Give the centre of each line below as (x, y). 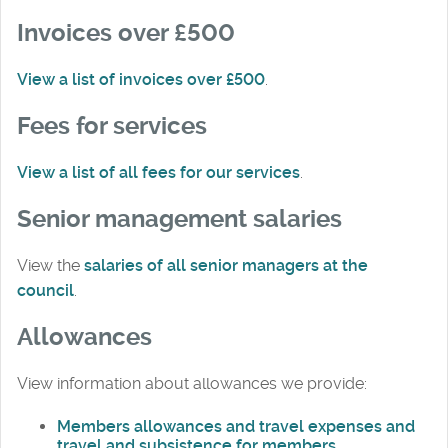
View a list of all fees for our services (158, 173)
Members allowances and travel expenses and (236, 426)
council (45, 290)
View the (50, 265)
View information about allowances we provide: (192, 383)
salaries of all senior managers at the (226, 265)
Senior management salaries (179, 218)
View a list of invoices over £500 (141, 80)
